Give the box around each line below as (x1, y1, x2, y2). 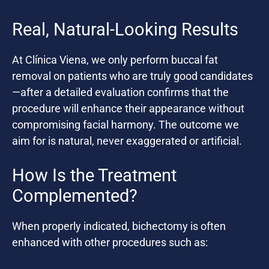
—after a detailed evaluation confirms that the (12, 86, 229, 99)
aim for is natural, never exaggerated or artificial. (12, 134, 242, 148)
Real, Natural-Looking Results (12, 19, 238, 40)
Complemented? (12, 186, 138, 207)
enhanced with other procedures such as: (12, 236, 208, 249)
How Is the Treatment (12, 165, 177, 186)
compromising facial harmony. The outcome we (12, 118, 239, 131)
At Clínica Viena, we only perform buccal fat (12, 53, 218, 67)
